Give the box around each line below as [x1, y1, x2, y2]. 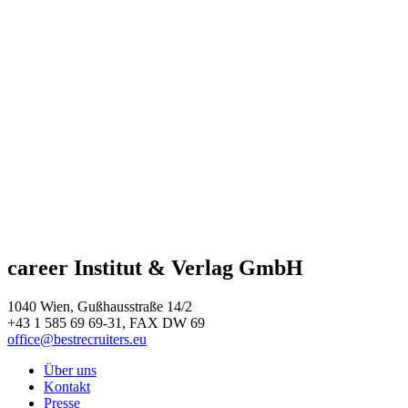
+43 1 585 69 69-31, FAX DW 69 [7, 315, 205, 331]
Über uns [44, 362, 97, 379]
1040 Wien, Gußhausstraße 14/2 [7, 299, 192, 315]
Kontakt [44, 379, 90, 395]
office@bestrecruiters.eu [7, 331, 147, 348]
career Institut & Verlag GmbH [7, 256, 303, 280]
